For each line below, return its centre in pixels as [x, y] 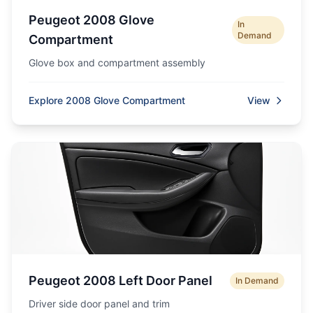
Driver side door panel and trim [99, 304]
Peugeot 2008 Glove [92, 20]
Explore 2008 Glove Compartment [107, 100]
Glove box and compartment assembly [117, 63]
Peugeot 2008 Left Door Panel [121, 281]
